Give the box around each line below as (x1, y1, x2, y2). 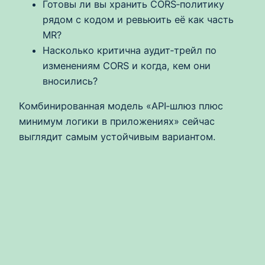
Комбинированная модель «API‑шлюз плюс (19, 99, 223, 112)
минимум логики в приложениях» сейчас (19, 115, 215, 127)
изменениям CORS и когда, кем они (43, 59, 211, 72)
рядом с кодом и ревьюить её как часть (43, 13, 234, 25)
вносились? (43, 75, 98, 87)
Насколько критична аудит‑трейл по (43, 44, 216, 56)
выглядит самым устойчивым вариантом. (19, 130, 215, 143)
